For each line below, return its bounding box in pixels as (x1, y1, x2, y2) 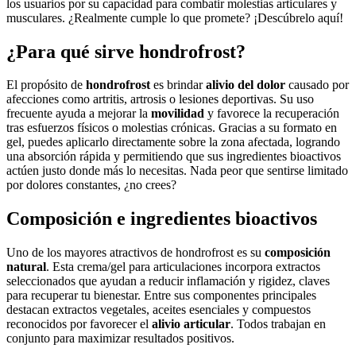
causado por (285, 78, 349, 92)
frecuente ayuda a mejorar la (6, 106, 151, 121)
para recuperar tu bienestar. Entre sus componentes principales (6, 288, 316, 303)
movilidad (151, 106, 204, 121)
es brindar (150, 78, 206, 92)
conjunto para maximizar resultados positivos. (6, 331, 234, 346)
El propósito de (6, 78, 86, 92)
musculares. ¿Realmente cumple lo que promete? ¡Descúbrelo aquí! (6, 10, 343, 25)
